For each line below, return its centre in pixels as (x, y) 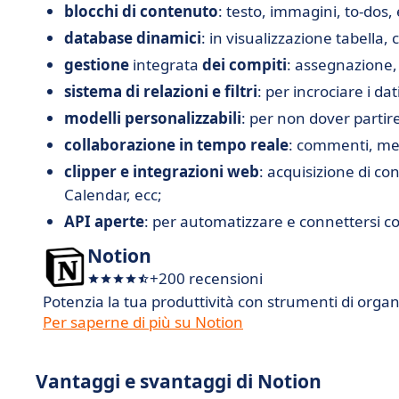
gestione (97, 65)
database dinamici (133, 38)
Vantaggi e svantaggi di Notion (179, 381)
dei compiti (244, 65)
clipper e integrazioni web (162, 171)
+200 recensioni (206, 278)
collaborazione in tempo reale (176, 145)
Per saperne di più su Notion (143, 322)
